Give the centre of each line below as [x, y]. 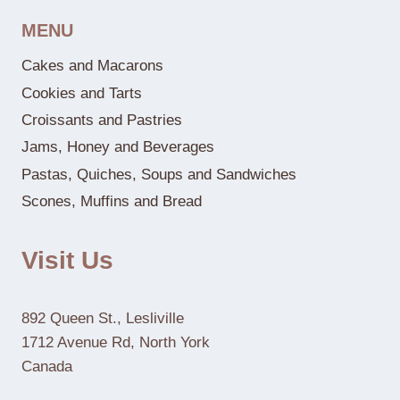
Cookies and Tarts [82, 93]
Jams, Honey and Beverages [118, 147]
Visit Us [67, 260]
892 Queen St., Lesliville [103, 318]
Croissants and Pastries [102, 121]
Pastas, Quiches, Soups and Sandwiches [159, 174]
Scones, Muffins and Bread [112, 202]
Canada [47, 367]
